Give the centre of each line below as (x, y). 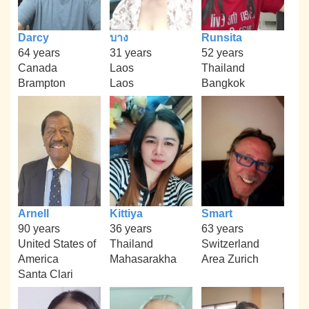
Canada (38, 68)
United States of (57, 243)
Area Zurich (230, 259)
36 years (130, 228)
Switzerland (230, 243)
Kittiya (126, 213)
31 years (130, 52)
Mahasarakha (143, 259)
